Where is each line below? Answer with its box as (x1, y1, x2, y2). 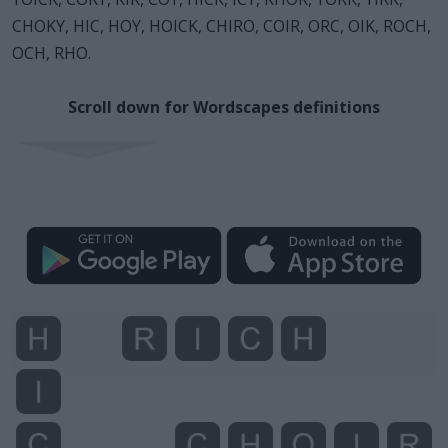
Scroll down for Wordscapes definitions (68, 95, 380, 118)
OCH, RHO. (12, 41, 91, 64)
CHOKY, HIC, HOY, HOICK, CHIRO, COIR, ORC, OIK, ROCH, (12, 14, 431, 37)
